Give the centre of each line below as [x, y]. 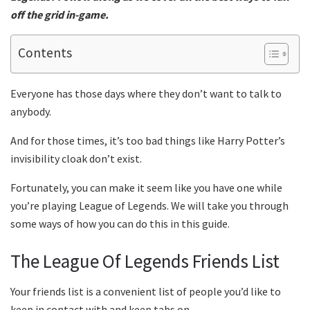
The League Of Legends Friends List [145, 261]
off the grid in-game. [60, 15]
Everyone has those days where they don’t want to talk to [146, 94]
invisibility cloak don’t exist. [78, 159]
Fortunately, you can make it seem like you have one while [146, 188]
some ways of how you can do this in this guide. [120, 224]
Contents [45, 52]
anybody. [33, 112]
